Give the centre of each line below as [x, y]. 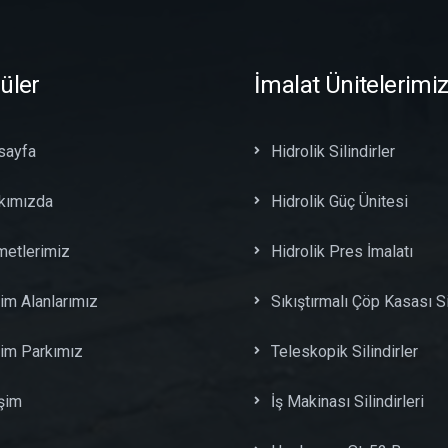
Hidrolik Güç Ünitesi [339, 201]
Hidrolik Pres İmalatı [342, 251]
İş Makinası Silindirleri [347, 401]
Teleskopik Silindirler [344, 351]
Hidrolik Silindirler [333, 151]
